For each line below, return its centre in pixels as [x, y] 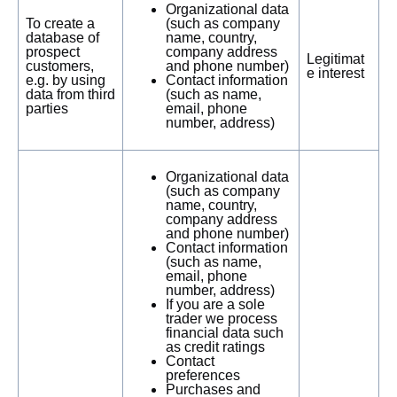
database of [62, 38]
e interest [335, 73]
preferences [203, 375]
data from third [70, 94]
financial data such [225, 333]
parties [47, 109]
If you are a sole [215, 304]
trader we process [222, 319]
